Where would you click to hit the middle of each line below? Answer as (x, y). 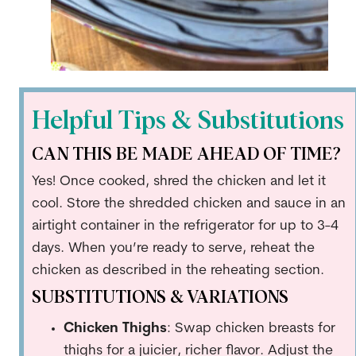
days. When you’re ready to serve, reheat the (173, 248)
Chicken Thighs (115, 328)
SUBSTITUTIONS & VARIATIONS (160, 298)
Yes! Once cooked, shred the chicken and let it (178, 181)
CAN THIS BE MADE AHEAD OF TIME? (186, 155)
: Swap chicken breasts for (251, 328)
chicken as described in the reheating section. (178, 270)
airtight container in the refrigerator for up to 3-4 (185, 226)
